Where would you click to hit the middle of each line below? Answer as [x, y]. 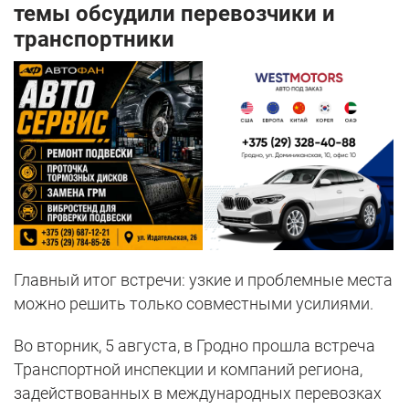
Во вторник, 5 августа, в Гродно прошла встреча [194, 346]
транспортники [97, 40]
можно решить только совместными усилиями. [194, 304]
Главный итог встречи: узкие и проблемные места [203, 280]
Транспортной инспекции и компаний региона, [188, 370]
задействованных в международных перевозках [198, 393]
